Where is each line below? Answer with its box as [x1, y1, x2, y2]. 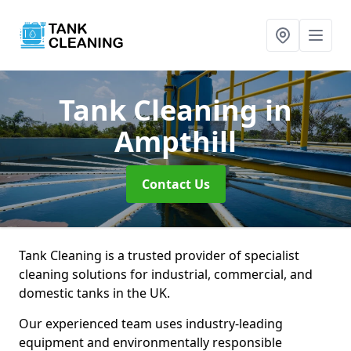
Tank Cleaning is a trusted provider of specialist [19, 247, 299, 264]
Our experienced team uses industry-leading [19, 315, 283, 332]
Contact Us [141, 175, 210, 193]
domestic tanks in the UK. [19, 284, 170, 302]
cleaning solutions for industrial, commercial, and [19, 266, 313, 283]
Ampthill [114, 122, 237, 161]
